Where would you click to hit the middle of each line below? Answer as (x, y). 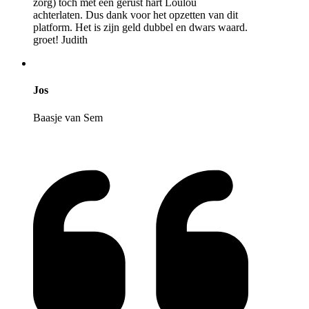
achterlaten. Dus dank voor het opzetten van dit (136, 15)
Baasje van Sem (68, 117)
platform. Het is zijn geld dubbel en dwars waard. (140, 28)
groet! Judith (60, 40)
